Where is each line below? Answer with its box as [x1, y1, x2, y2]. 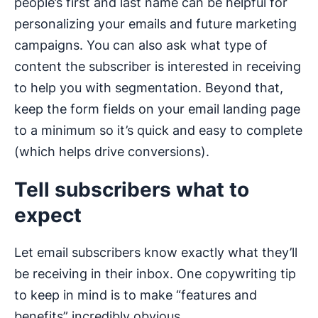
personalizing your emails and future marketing [14, 16, 297, 32]
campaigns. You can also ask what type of [14, 38, 268, 53]
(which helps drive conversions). [14, 144, 209, 160]
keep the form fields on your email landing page [14, 102, 300, 117]
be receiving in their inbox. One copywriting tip [14, 266, 296, 282]
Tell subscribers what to [14, 177, 249, 202]
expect [14, 203, 82, 228]
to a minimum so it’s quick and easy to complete [14, 123, 302, 138]
